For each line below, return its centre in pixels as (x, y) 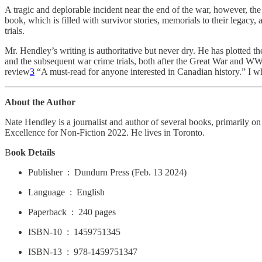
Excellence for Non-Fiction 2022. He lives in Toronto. (105, 132)
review (17, 71)
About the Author (40, 102)
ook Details (33, 152)
